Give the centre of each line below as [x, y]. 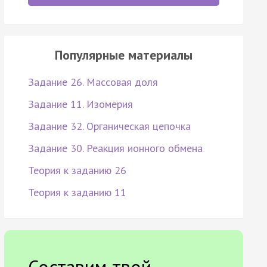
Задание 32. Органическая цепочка [109, 126]
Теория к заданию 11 [77, 193]
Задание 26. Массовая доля [93, 82]
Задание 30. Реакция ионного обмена [115, 148]
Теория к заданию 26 [77, 170]
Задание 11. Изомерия [80, 104]
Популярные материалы [123, 55]
